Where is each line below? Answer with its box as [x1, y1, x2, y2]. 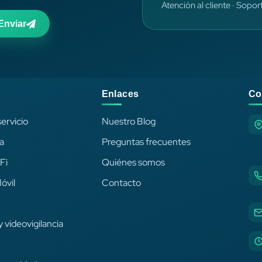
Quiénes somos [101, 156, 165, 169]
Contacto [101, 177, 141, 189]
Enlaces [101, 89, 139, 99]
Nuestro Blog [101, 115, 156, 128]
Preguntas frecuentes [101, 136, 191, 149]
